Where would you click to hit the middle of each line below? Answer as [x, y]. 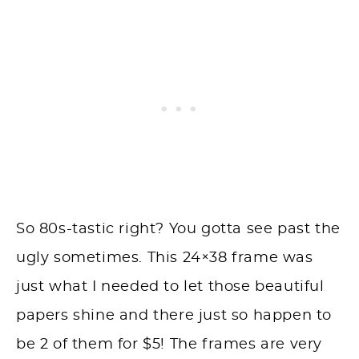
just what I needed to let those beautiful [170, 287]
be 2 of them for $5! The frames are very [169, 345]
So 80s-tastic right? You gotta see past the [178, 230]
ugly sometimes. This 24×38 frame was [165, 258]
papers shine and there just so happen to [174, 316]
